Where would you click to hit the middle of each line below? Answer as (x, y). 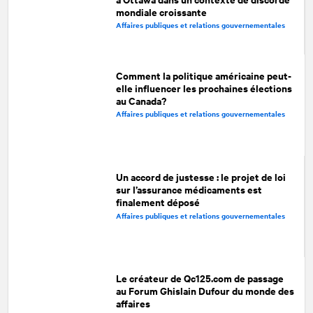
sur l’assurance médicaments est (189, 189)
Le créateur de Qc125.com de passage (200, 277)
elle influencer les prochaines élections (204, 87)
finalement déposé (158, 201)
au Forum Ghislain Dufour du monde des (205, 290)
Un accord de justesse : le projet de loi (201, 176)
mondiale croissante (161, 11)
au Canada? (141, 100)
